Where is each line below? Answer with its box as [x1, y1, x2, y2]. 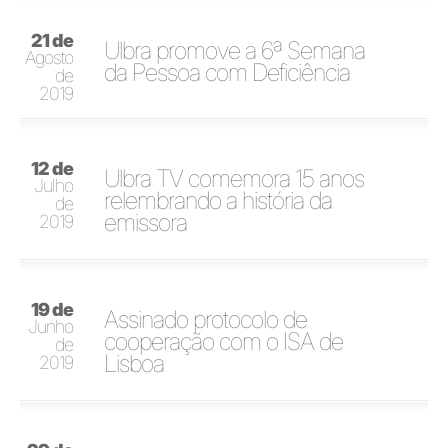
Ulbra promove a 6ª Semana [104, 36, 366, 65]
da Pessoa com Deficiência [104, 58, 351, 87]
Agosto [25, 47, 74, 68]
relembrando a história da [104, 186, 333, 215]
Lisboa [104, 349, 165, 378]
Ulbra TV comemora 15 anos [104, 164, 365, 193]
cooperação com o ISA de [104, 327, 344, 356]
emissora [104, 208, 188, 237]
